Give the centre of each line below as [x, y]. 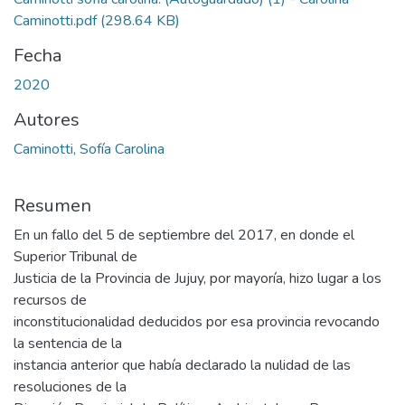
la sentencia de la [68, 344]
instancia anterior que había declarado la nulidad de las [182, 366]
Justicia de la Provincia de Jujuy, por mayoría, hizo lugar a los [198, 279]
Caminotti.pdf [55, 21]
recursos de [50, 301]
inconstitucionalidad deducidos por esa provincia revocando [197, 322]
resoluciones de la [70, 387]
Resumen [52, 206]
